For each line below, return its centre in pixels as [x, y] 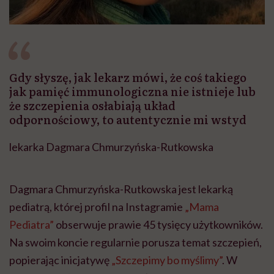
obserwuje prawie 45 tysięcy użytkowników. [158, 225]
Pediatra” [31, 225]
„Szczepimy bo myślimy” [167, 260]
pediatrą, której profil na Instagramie [97, 207]
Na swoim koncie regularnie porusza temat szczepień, [135, 243]
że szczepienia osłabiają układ [92, 106]
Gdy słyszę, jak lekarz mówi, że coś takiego [128, 78]
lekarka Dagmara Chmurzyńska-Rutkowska [111, 147]
